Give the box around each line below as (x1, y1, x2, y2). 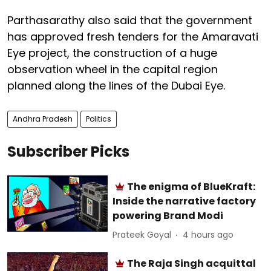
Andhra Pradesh (13, 113, 73, 124)
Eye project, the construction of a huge (7, 45, 217, 60)
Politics (86, 113, 111, 124)
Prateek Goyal (113, 229, 172, 241)
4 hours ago (183, 229, 234, 241)
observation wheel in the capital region (7, 61, 218, 77)
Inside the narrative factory (113, 194, 256, 208)
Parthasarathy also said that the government (7, 12, 252, 28)
